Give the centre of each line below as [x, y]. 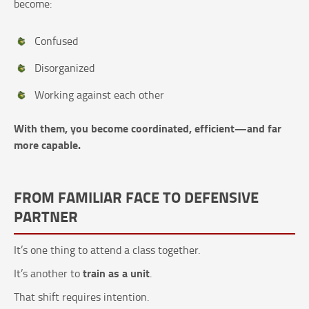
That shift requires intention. [81, 297]
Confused [56, 41]
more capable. [47, 145]
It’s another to [48, 273]
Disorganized [64, 68]
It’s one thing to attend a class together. [107, 250]
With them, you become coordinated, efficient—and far [148, 128]
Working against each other [99, 95]
